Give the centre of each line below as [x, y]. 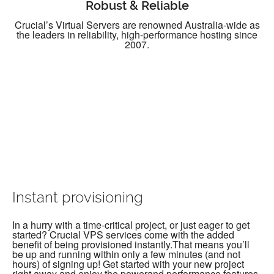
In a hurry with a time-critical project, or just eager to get [131, 225]
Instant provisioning [78, 198]
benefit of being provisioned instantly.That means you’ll [131, 245]
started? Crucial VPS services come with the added [123, 235]
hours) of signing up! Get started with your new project [128, 264]
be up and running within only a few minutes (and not [126, 254]
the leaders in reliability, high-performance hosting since [137, 34]
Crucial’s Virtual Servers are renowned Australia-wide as [137, 24]
